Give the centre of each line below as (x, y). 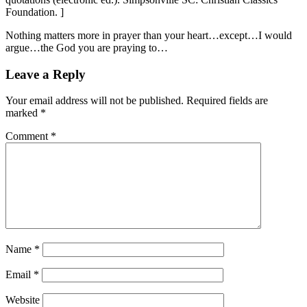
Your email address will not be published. (95, 101)
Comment (28, 136)
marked (23, 113)
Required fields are (227, 101)
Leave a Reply (46, 74)
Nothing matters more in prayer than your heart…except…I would (149, 35)
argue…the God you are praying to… (87, 47)
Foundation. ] (35, 12)
